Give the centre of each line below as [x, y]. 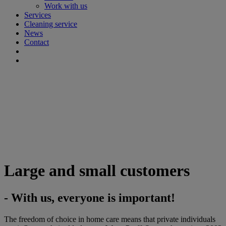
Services [38, 15]
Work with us [66, 6]
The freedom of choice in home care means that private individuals [110, 219]
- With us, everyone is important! [90, 197]
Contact [37, 42]
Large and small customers [97, 171]
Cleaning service [51, 24]
